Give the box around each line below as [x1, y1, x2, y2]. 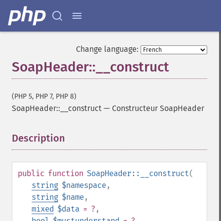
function [48, 169, 83, 178]
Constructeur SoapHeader [112, 104, 204, 113]
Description [12, 132, 65, 144]
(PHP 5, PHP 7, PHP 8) [12, 92, 76, 101]
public [18, 169, 44, 178]
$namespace [62, 181, 106, 190]
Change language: [76, 44, 139, 54]
